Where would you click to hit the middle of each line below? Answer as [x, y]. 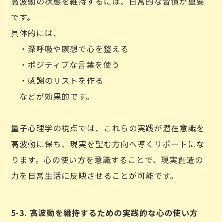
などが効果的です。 [53, 96]
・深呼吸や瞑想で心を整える [70, 49]
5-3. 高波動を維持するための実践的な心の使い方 [105, 213]
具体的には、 [36, 33]
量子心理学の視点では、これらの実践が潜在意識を [108, 128]
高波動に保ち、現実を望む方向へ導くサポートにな [108, 144]
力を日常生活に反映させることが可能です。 [95, 175]
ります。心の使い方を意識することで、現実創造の [107, 160]
